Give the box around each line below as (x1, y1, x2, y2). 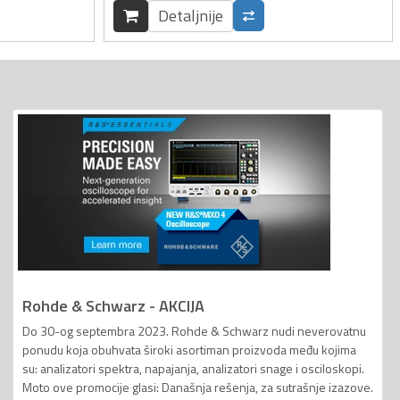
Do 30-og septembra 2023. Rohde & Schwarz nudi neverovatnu (22, 321, 366, 340)
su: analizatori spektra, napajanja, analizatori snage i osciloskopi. (22, 358, 364, 378)
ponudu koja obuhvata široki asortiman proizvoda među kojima (22, 339, 356, 359)
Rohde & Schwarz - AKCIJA (22, 293, 204, 318)
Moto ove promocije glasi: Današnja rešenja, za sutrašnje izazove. (22, 377, 373, 396)
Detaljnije (158, 3, 223, 28)
